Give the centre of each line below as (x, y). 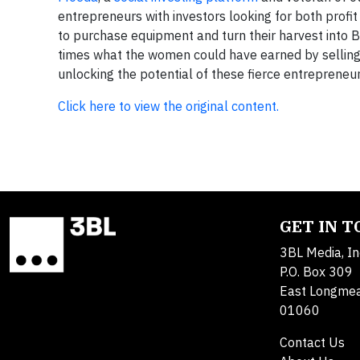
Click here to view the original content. (168, 106)
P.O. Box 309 (316, 272)
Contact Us (312, 343)
